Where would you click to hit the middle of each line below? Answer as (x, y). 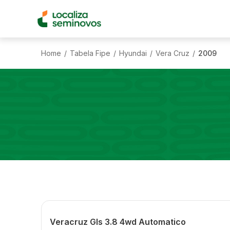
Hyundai (133, 53)
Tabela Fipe (90, 53)
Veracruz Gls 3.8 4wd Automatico (118, 222)
